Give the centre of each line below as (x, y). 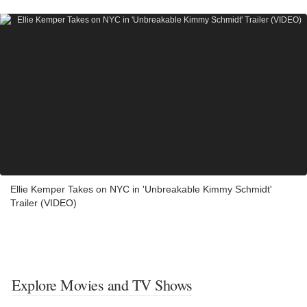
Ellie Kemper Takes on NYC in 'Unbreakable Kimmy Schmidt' (141, 189)
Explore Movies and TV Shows (102, 284)
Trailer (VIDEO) (44, 202)
